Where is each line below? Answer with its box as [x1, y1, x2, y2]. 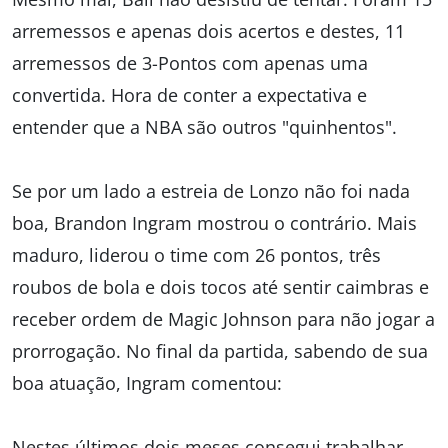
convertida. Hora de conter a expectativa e [12, 83, 367, 107]
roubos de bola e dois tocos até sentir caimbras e [12, 275, 429, 299]
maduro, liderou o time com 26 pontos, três [12, 243, 381, 267]
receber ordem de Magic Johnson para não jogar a [12, 307, 435, 331]
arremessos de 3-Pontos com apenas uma [12, 51, 368, 75]
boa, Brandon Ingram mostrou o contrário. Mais [12, 211, 417, 235]
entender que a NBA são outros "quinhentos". [12, 115, 397, 139]
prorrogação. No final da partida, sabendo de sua [12, 339, 428, 363]
